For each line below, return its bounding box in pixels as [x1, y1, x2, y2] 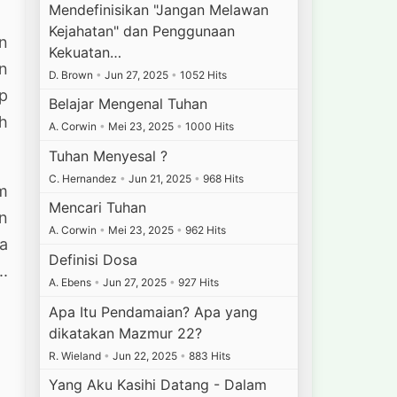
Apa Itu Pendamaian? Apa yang [49, 302, 259, 321]
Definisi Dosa [49, 251, 138, 269]
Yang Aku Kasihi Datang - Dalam [49, 376, 268, 394]
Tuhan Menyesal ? [49, 146, 168, 165]
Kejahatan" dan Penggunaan [49, 21, 236, 40]
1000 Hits [183, 120, 235, 134]
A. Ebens [49, 276, 95, 290]
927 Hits [175, 276, 220, 290]
